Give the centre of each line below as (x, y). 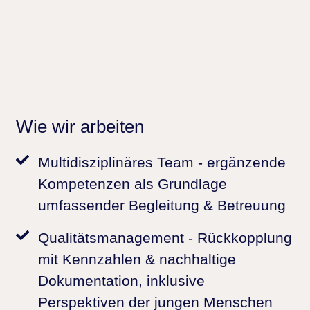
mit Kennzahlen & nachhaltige (137, 259)
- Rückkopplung (238, 238)
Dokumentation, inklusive (121, 281)
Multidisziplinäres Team (116, 163)
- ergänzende (240, 163)
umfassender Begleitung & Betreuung (162, 206)
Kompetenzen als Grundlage (133, 184)
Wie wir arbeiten (80, 127)
